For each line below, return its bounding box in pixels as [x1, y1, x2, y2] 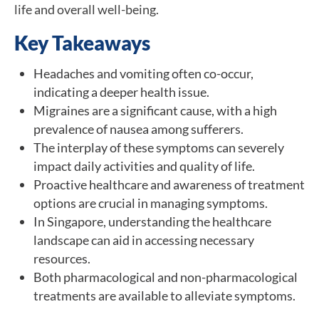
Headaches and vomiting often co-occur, [33, 65, 253, 81]
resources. [33, 250, 90, 266]
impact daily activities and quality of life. [33, 157, 255, 174]
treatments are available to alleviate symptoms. [33, 287, 296, 303]
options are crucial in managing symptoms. [33, 194, 268, 211]
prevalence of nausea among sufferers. [33, 120, 244, 137]
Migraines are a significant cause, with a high [33, 102, 277, 118]
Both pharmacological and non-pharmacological [33, 268, 298, 285]
